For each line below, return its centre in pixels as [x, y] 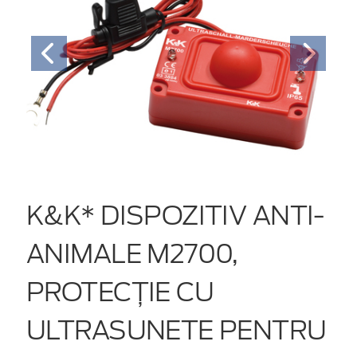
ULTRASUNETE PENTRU [177, 330]
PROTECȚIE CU [120, 292]
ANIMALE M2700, [132, 253]
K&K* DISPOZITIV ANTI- [175, 215]
